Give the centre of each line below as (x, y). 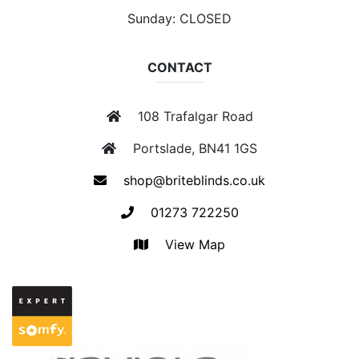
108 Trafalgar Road (193, 117)
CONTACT (179, 68)
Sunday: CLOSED (179, 19)
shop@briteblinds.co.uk (192, 181)
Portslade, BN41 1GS (193, 149)
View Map (193, 245)
